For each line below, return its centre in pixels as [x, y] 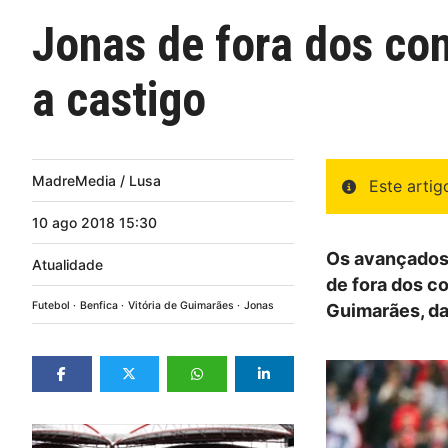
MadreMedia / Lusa [96, 180]
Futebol [51, 305]
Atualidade [67, 264]
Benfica [99, 305]
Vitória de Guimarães [181, 305]
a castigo [119, 99]
